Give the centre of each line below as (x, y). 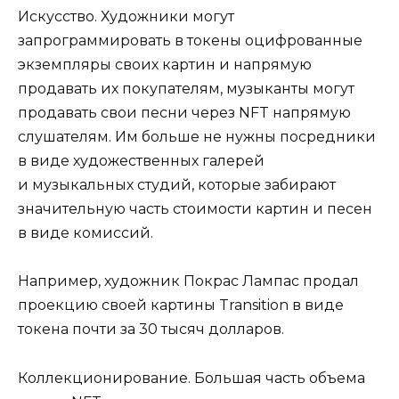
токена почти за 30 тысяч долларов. (151, 330)
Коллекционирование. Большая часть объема (191, 378)
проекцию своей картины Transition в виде (181, 305)
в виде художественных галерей (141, 161)
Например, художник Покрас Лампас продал (188, 281)
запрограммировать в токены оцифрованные (190, 41)
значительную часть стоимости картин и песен (195, 209)
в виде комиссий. (85, 233)
